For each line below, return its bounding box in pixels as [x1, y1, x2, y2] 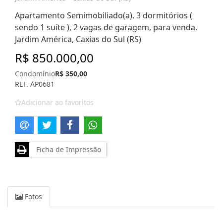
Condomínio [15, 69, 55, 78]
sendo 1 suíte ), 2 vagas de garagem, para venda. [15, 22, 197, 33]
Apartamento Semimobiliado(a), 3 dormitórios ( [15, 10, 192, 21]
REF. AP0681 [15, 79, 55, 89]
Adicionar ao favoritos [21, 98, 94, 107]
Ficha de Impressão [32, 144, 101, 154]
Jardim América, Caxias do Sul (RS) [15, 34, 141, 45]
